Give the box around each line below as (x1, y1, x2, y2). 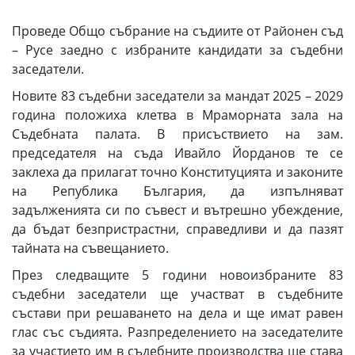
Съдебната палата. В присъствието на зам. (12, 124, 343, 143)
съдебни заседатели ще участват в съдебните (12, 284, 343, 303)
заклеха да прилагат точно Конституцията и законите (12, 162, 343, 181)
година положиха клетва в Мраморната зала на (12, 105, 343, 124)
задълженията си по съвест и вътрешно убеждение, (12, 200, 343, 219)
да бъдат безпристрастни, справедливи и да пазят (12, 219, 343, 238)
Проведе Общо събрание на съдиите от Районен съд (12, 21, 343, 40)
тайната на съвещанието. (12, 239, 169, 257)
